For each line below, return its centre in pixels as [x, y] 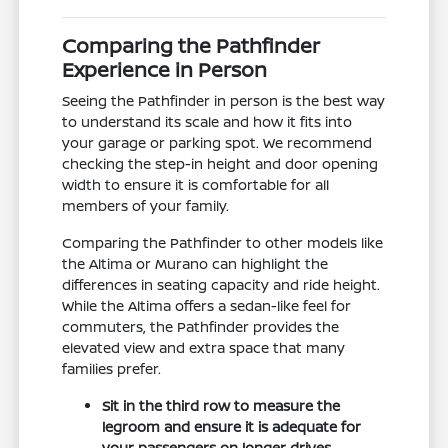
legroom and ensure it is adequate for [232, 427]
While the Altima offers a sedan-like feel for [207, 306]
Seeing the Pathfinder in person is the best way [224, 101]
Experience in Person [165, 70]
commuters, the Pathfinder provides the [201, 327]
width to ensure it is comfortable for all [196, 185]
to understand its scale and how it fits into [207, 122]
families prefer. [112, 369]
